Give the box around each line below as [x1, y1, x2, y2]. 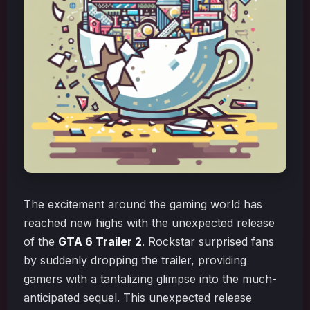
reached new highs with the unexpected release [24, 216, 275, 230]
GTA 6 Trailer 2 [58, 235, 142, 248]
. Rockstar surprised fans [142, 235, 274, 248]
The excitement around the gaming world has [24, 197, 262, 211]
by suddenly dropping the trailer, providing [24, 253, 246, 267]
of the [24, 235, 58, 248]
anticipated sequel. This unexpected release [24, 291, 252, 304]
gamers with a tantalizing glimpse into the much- [24, 272, 277, 286]
